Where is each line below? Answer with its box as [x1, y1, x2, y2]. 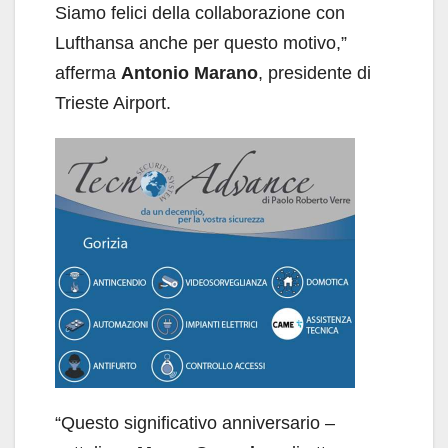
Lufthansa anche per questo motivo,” [55, 32, 347, 53]
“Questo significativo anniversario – [55, 412, 335, 433]
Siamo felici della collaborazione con [55, 2, 345, 23]
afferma [55, 62, 121, 83]
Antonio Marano [121, 62, 258, 83]
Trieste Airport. [55, 92, 171, 113]
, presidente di [258, 62, 371, 83]
